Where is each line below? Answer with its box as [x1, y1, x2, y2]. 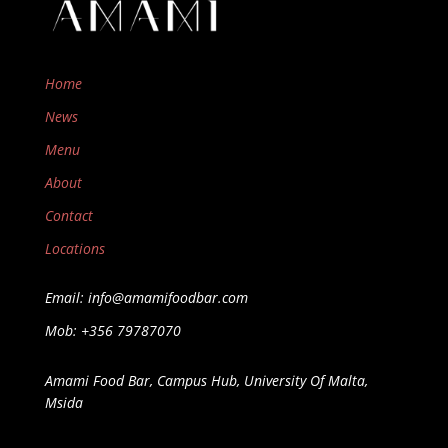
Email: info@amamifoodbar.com [44, 287, 248, 307]
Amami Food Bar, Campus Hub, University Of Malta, [44, 370, 368, 390]
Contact [44, 205, 93, 225]
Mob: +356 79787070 [44, 320, 181, 340]
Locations [44, 238, 105, 258]
